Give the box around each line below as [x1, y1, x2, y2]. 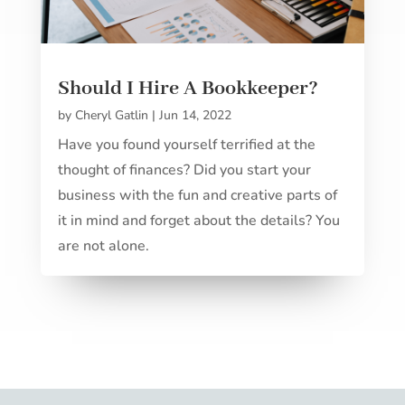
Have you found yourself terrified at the [57, 134, 316, 155]
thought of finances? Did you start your [57, 159, 311, 180]
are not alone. [57, 235, 149, 256]
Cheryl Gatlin [74, 106, 148, 124]
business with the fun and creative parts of [57, 184, 337, 205]
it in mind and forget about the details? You [57, 210, 340, 231]
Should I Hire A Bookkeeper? [57, 75, 318, 101]
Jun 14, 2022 [158, 106, 231, 124]
